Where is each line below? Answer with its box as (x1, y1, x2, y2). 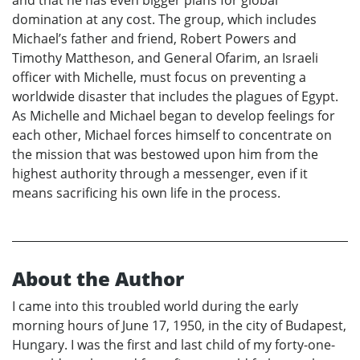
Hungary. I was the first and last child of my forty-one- (12, 336, 335, 354)
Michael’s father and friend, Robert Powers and (12, 30, 297, 48)
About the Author (12, 265, 184, 292)
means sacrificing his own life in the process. (12, 184, 280, 202)
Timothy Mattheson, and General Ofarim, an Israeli (12, 49, 318, 67)
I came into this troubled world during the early (12, 297, 298, 316)
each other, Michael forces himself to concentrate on (12, 126, 332, 145)
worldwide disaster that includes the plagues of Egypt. (12, 88, 338, 106)
